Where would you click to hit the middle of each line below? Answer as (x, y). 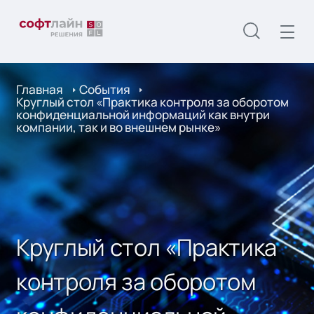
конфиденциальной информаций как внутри (143, 115)
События (104, 90)
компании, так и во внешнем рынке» (119, 128)
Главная (40, 90)
